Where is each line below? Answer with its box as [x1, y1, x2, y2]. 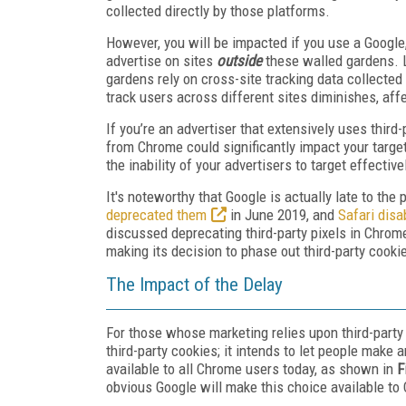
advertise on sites [106, 51, 213, 70]
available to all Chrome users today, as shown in [106, 359, 397, 378]
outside [213, 51, 262, 70]
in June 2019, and [227, 205, 338, 224]
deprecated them [106, 205, 207, 224]
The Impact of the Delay [106, 273, 283, 295]
